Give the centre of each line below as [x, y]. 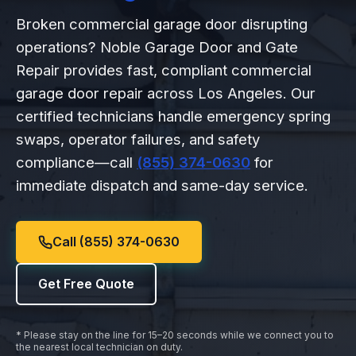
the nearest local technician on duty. [99, 347]
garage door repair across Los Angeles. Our [166, 93]
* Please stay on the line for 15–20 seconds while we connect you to [175, 335]
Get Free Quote [86, 284]
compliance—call [76, 162]
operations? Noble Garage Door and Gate [157, 47]
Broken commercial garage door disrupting [162, 24]
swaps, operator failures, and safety [138, 139]
